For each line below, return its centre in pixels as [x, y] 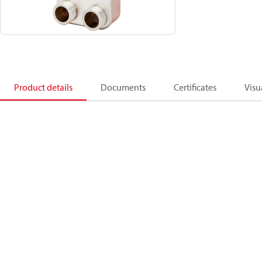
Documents [123, 87]
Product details [43, 87]
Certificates [195, 87]
